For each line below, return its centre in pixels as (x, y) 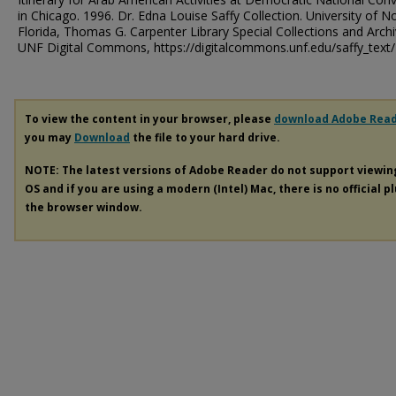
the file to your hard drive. (205, 137)
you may (49, 137)
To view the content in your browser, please (149, 119)
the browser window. (84, 207)
